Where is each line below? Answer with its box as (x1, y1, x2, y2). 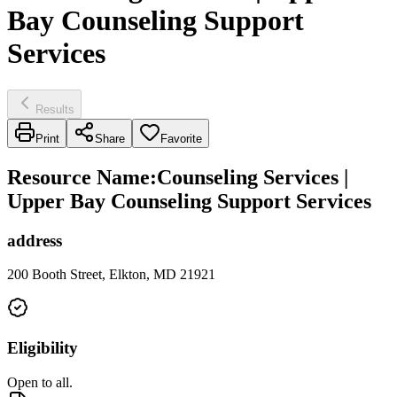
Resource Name (7, 165, 150, 189)
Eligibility (7, 339, 78, 358)
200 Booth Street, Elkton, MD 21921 (7, 267, 215, 283)
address (7, 230, 62, 250)
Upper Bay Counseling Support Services (7, 189, 371, 213)
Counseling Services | (157, 165, 348, 189)
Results (35, 102, 74, 116)
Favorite (160, 131, 202, 145)
